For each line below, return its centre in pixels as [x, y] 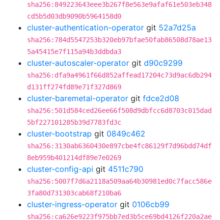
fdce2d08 [161, 98]
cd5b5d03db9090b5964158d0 [74, 16]
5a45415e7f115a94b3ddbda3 [74, 52]
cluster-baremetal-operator [78, 98]
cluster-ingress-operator [72, 204]
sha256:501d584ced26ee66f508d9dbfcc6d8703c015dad [119, 110]
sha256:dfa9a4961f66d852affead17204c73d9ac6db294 [119, 75]
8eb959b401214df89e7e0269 [74, 158]
